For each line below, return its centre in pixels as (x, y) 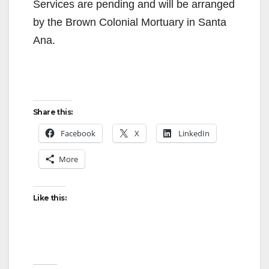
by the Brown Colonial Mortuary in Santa (130, 23)
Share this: (53, 112)
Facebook (78, 134)
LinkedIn (194, 134)
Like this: (50, 198)
